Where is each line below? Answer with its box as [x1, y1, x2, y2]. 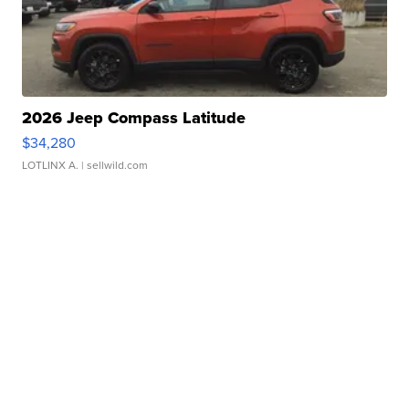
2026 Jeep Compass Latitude [22, 106, 246, 131]
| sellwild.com [79, 157, 149, 174]
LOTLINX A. [22, 157, 79, 174]
